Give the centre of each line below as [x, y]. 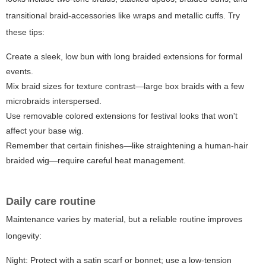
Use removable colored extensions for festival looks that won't [122, 116]
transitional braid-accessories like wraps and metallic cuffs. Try [123, 16]
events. [20, 72]
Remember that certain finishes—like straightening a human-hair [127, 146]
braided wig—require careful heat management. [96, 161]
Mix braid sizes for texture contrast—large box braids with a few [125, 86]
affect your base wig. [45, 131]
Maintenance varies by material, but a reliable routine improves [124, 219]
